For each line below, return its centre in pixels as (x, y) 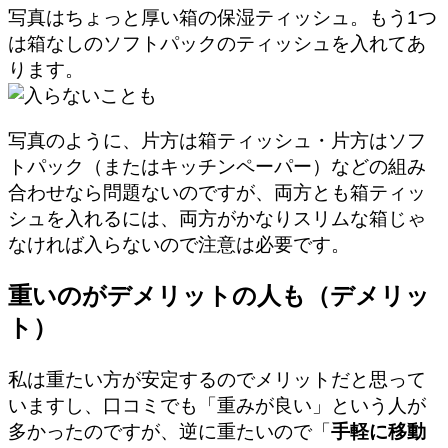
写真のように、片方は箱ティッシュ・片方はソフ (217, 140)
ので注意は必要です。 (255, 244)
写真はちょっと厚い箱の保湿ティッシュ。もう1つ (222, 17)
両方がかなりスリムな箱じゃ (302, 218)
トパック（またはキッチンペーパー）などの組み (217, 166)
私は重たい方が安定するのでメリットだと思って (217, 379)
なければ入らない (84, 244)
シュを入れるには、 (93, 218)
